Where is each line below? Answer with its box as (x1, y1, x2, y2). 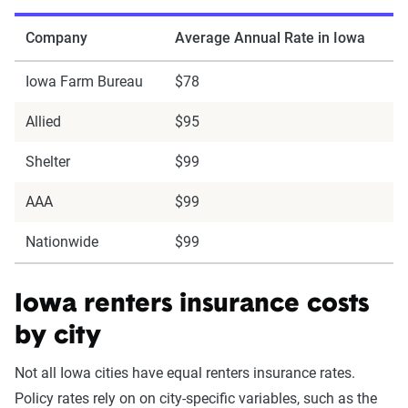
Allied (25, 113, 61, 130)
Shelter (25, 153, 70, 170)
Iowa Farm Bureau (25, 73, 143, 90)
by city (15, 324, 101, 350)
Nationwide (25, 233, 98, 250)
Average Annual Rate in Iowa (175, 29, 365, 46)
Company (25, 29, 87, 46)
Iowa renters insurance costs (15, 292, 369, 318)
